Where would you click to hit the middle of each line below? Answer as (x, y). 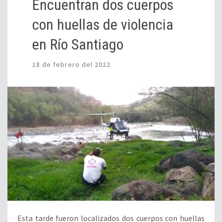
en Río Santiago (78, 45)
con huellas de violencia (103, 25)
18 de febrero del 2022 (71, 65)
